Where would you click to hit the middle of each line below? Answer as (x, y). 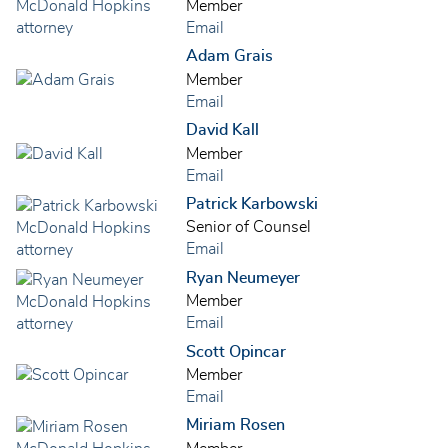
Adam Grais (229, 55)
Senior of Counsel (248, 227)
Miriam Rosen (235, 425)
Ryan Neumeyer (243, 277)
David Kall (222, 129)
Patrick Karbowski (252, 203)
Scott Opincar (236, 351)
